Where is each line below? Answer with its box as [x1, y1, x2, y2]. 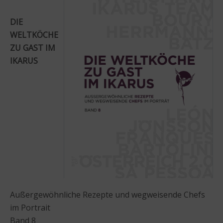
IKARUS [10, 55, 38, 66]
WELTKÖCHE [10, 29, 58, 40]
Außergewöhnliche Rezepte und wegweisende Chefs [10, 189, 205, 200]
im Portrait [10, 202, 50, 213]
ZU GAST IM [10, 42, 55, 53]
